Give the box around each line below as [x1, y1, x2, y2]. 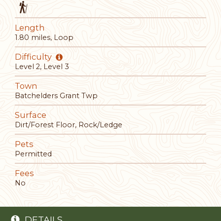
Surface [15, 110, 46, 120]
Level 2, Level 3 [15, 62, 69, 71]
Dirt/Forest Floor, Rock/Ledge [15, 120, 122, 129]
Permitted [15, 149, 52, 158]
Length [15, 22, 44, 33]
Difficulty [15, 51, 54, 62]
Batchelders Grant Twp [15, 91, 98, 100]
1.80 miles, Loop [15, 33, 74, 42]
